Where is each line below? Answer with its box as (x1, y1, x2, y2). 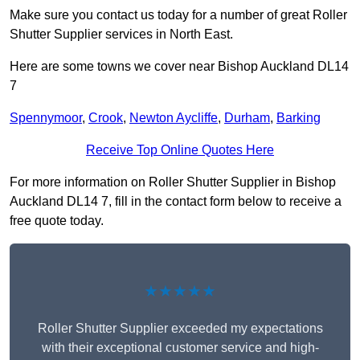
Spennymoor (10, 111, 82, 125)
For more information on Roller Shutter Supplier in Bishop (10, 175, 336, 190)
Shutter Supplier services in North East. (10, 27, 233, 42)
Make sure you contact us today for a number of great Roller (10, 8, 347, 22)
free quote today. (10, 214, 104, 228)
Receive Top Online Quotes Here (86, 143, 274, 157)
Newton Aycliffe (129, 111, 218, 125)
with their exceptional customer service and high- (41, 341, 319, 355)
